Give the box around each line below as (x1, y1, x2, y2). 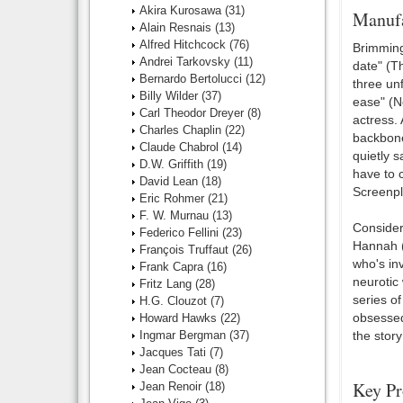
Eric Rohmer (139, 192, 208, 205)
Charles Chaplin (139, 123, 225, 137)
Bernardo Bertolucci (139, 72, 246, 85)
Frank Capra (139, 260, 207, 273)
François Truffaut (139, 243, 232, 256)
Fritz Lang (139, 277, 195, 291)
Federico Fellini (139, 226, 222, 239)
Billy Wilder (139, 89, 201, 103)
